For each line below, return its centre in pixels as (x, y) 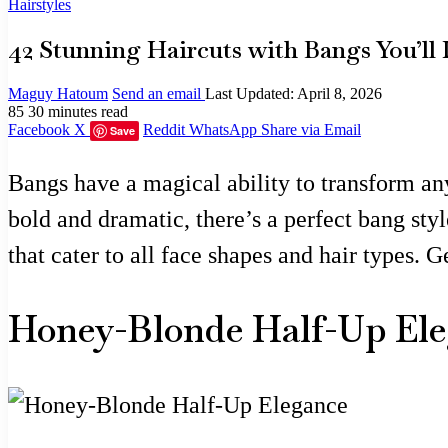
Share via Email (311, 129)
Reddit (164, 129)
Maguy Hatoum (58, 93)
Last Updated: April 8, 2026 (293, 93)
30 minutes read (78, 111)
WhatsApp (223, 129)
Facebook (39, 129)
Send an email (156, 93)
